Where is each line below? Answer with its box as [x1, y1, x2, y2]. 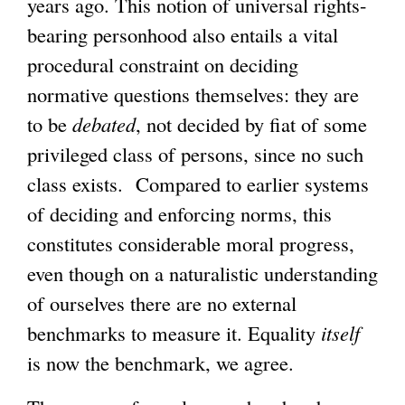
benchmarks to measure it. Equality [27, 318, 321, 346]
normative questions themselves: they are [27, 80, 359, 108]
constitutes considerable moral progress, [27, 229, 354, 257]
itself [321, 318, 360, 346]
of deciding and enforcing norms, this [27, 199, 332, 227]
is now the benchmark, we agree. [27, 348, 301, 376]
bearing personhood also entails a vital [27, 20, 338, 48]
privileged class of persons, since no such [27, 139, 363, 167]
